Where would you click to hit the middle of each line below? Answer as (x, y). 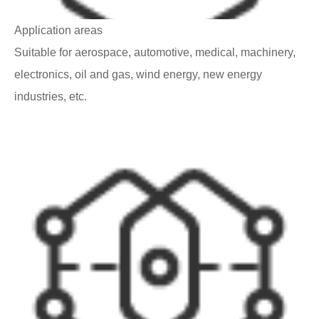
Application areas (58, 30)
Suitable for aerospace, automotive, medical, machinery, (155, 52)
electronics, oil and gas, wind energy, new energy (138, 74)
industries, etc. (51, 96)
